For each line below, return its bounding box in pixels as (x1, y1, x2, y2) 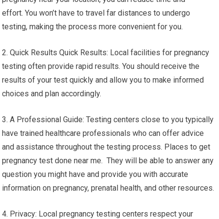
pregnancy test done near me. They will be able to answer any (2, 156, 214, 166)
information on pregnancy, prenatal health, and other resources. (2, 183, 215, 193)
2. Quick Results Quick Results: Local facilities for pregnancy (2, 48, 210, 58)
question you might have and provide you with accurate (2, 170, 189, 179)
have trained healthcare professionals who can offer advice (2, 129, 204, 138)
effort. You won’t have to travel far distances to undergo (2, 8, 191, 18)
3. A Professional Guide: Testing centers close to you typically (2, 115, 214, 125)
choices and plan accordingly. (2, 89, 102, 99)
